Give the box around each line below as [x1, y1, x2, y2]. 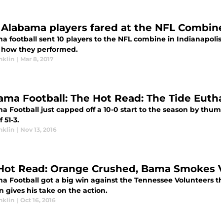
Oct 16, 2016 [20, 196, 56, 204]
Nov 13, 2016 [20, 126, 57, 133]
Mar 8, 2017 [20, 55, 53, 63]
